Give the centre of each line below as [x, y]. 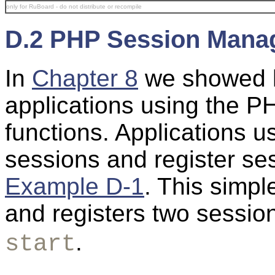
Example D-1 [75, 187]
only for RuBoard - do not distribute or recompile [74, 6]
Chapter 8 [85, 79]
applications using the [126, 106]
